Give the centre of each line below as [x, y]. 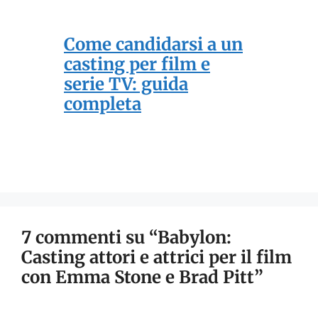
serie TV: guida [126, 84]
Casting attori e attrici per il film [157, 258]
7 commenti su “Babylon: [126, 238]
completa [103, 104]
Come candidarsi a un [153, 45]
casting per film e [137, 65]
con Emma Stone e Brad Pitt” [142, 278]
